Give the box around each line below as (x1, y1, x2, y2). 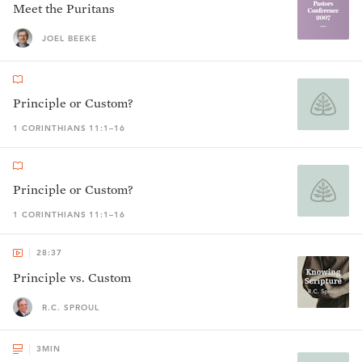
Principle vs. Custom (13, 270, 131, 285)
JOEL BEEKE (42, 32, 97, 44)
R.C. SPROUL (42, 301, 99, 313)
